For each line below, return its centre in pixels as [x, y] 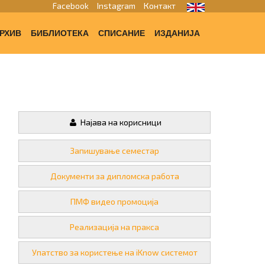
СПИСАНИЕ [122, 33]
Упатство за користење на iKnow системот [114, 252]
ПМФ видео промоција [114, 201]
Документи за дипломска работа [114, 176]
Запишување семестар [114, 151]
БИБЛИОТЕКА [60, 33]
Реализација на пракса [114, 227]
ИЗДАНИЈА [177, 33]
